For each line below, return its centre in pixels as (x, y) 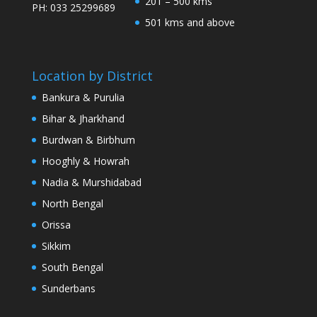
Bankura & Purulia (83, 97)
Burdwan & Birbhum (88, 139)
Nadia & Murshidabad (91, 182)
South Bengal (72, 267)
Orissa (56, 224)
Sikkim (56, 246)
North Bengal (72, 203)
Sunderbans (68, 288)
